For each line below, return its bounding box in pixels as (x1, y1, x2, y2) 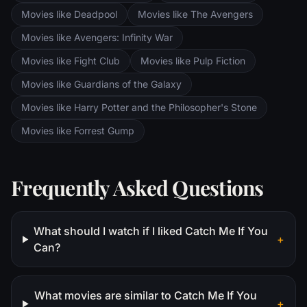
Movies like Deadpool (21, 8, 117, 21)
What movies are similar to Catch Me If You (34, 288, 257, 303)
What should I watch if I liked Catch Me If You (34, 224, 269, 238)
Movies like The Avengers (138, 8, 253, 21)
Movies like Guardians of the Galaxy (21, 78, 182, 90)
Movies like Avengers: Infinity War (21, 32, 173, 44)
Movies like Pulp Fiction (140, 55, 245, 67)
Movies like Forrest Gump (21, 125, 134, 137)
